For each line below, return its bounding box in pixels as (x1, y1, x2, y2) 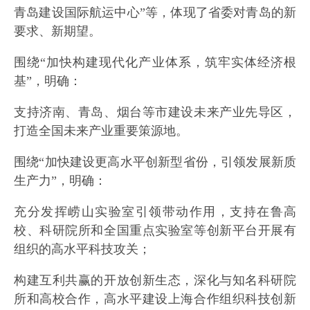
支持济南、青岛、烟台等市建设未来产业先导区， (14, 105, 296, 120)
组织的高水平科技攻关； (14, 242, 151, 257)
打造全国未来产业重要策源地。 (14, 124, 188, 138)
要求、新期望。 (14, 24, 101, 39)
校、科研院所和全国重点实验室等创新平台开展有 (14, 224, 296, 238)
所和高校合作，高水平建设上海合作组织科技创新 (14, 292, 296, 307)
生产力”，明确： (14, 174, 107, 188)
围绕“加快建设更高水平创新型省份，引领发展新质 (14, 155, 296, 170)
